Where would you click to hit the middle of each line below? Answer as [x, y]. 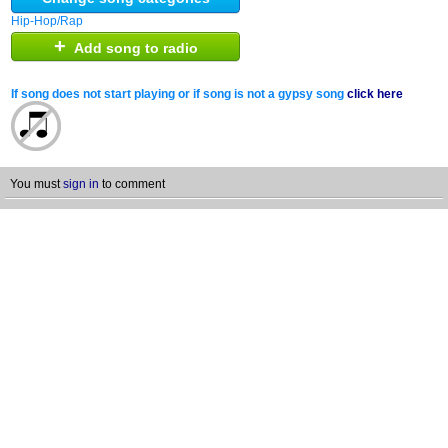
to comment [132, 184]
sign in [81, 184]
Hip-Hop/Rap [47, 21]
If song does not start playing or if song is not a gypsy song [179, 94]
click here [375, 94]
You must [36, 184]
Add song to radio [132, 48]
